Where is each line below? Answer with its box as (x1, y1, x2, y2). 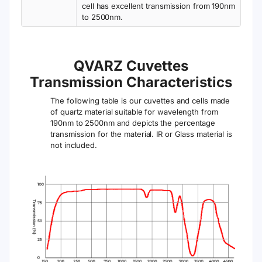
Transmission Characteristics (30, 74, 232, 91)
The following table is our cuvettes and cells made (50, 96, 230, 105)
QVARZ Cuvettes (74, 57, 188, 74)
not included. (50, 140, 97, 150)
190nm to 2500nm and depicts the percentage (50, 118, 216, 127)
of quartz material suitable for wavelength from (50, 107, 218, 116)
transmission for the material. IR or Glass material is (50, 129, 232, 139)
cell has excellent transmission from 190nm (82, 1, 235, 11)
